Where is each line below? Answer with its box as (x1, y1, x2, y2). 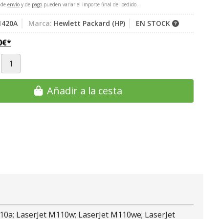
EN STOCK (136, 19, 172, 28)
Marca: (28, 19, 52, 28)
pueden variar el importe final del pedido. (42, 1, 138, 8)
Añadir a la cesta (47, 84, 122, 97)
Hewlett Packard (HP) (54, 19, 125, 28)
